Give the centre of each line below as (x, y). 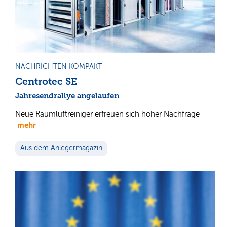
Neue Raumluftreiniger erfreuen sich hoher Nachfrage (107, 114)
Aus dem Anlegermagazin (61, 148)
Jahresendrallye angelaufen (67, 96)
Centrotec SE (46, 81)
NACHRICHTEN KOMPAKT (59, 66)
